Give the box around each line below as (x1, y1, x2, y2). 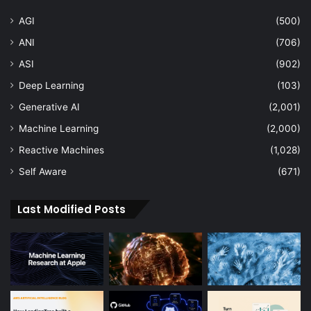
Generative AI (19, 101, 80, 112)
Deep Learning (19, 80, 84, 91)
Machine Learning (19, 123, 99, 134)
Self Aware (19, 166, 67, 177)
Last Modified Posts (17, 202, 126, 217)
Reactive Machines (19, 144, 104, 155)
